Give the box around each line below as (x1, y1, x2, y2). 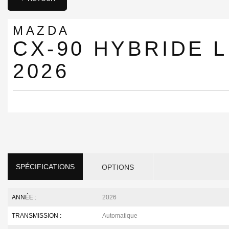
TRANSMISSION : (12, 212, 61, 219)
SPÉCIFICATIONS (16, 163, 75, 171)
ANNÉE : (12, 194, 36, 201)
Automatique (102, 212, 138, 219)
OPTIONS (102, 163, 134, 171)
